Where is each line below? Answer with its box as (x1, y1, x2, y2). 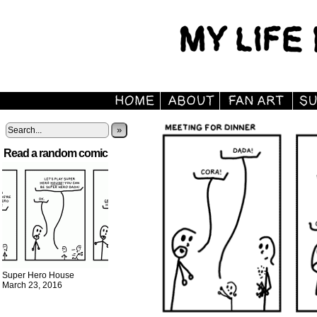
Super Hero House (2, 270, 74, 280)
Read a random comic (4, 147, 108, 159)
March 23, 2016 (2, 280, 62, 290)
